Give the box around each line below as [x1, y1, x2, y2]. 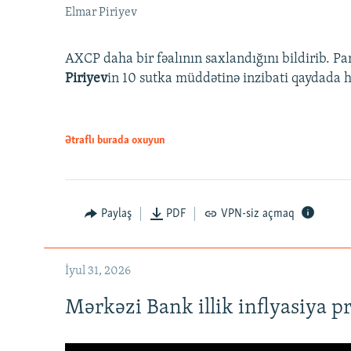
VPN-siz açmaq [220, 207, 295, 220]
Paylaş [100, 207, 132, 220]
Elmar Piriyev [65, 5, 137, 19]
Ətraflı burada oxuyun [65, 134, 165, 147]
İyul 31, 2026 [65, 264, 131, 277]
